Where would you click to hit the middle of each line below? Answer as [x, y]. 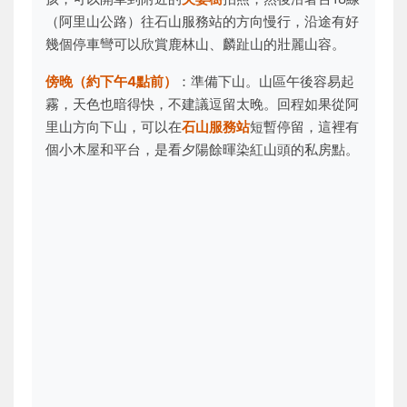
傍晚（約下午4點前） [111, 81]
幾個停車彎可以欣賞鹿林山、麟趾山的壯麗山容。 [195, 44]
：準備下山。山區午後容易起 [266, 81]
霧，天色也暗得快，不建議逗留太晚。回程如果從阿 [202, 104]
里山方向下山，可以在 [114, 127]
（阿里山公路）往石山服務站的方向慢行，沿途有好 [202, 21]
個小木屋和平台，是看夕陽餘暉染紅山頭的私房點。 [202, 149]
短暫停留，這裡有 [304, 127]
